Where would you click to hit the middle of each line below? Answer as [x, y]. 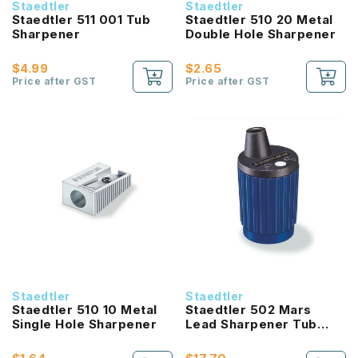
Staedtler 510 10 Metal [85, 310]
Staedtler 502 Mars [249, 310]
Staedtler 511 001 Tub [82, 20]
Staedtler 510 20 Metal [259, 20]
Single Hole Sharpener [85, 324]
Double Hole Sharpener [261, 34]
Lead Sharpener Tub [251, 324]
